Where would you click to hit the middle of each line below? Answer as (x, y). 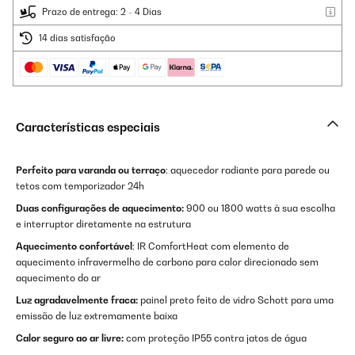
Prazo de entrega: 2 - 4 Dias (102, 12)
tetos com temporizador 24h (80, 186)
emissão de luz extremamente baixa (97, 316)
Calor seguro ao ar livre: (70, 338)
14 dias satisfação (77, 38)
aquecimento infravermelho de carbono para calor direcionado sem (167, 262)
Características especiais (88, 127)
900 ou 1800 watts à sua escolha (260, 208)
